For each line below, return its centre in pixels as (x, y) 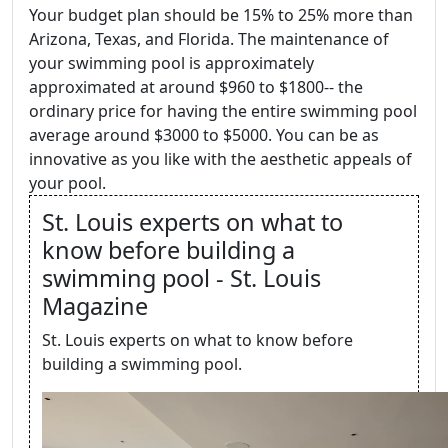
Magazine (95, 306)
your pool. (67, 183)
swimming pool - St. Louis (181, 278)
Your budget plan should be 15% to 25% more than (221, 15)
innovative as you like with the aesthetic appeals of (220, 159)
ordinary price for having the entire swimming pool (223, 111)
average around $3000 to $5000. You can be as (204, 135)
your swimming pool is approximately (171, 63)
